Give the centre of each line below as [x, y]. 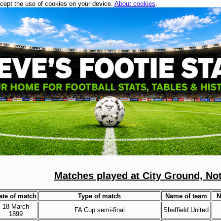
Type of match [99, 196]
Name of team [186, 196]
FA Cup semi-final [99, 210]
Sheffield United [186, 210]
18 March [16, 206]
